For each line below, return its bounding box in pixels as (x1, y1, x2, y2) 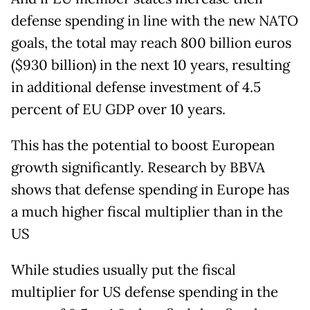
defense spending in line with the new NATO (11, 12, 298, 30)
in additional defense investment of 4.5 (11, 78, 261, 97)
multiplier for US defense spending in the (11, 283, 278, 302)
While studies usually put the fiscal (11, 261, 236, 280)
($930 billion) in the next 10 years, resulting (11, 56, 290, 75)
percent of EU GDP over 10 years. (11, 100, 226, 119)
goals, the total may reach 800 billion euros (11, 34, 291, 53)
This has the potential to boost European (11, 136, 275, 155)
